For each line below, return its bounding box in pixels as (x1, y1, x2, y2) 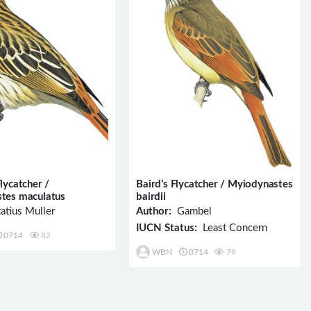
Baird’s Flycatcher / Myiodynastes (136, 178, 293, 190)
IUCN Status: (136, 222, 198, 233)
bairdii (136, 191, 166, 202)
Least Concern (197, 222, 268, 233)
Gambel (171, 205, 212, 217)
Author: (136, 205, 172, 217)
